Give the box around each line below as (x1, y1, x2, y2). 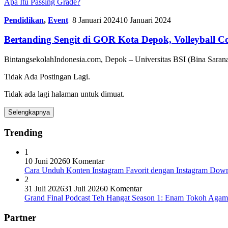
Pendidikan (4, 15, 44, 24)
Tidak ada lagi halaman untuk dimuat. (4, 89, 125, 98)
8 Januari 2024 (72, 15, 120, 24)
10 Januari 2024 (120, 15, 171, 24)
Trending (4, 127, 43, 138)
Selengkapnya (8, 108, 50, 116)
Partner (4, 212, 36, 223)
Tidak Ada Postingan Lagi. (4, 72, 90, 81)
